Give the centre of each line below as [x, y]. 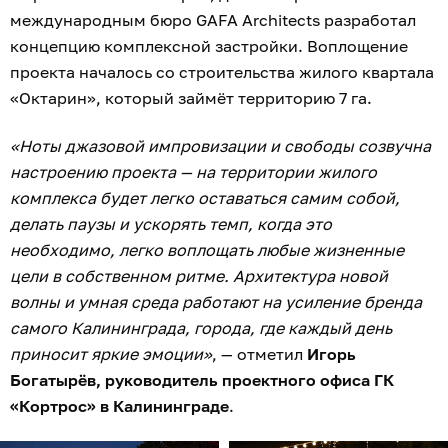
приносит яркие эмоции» [111, 354]
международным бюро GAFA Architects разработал [213, 20]
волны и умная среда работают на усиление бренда [216, 302]
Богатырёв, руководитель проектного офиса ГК [202, 380]
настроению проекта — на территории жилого [193, 172]
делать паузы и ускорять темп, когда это [171, 224]
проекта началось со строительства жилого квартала [222, 72]
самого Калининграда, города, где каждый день [201, 328]
